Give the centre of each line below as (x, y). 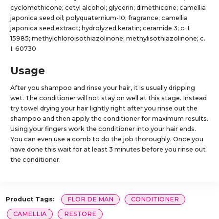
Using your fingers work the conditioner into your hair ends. (103, 129)
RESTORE (80, 214)
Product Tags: (30, 199)
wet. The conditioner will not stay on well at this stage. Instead (109, 98)
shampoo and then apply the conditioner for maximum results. (109, 118)
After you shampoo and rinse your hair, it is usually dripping (103, 88)
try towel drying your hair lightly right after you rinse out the (104, 108)
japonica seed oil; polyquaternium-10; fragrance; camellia (99, 18)
